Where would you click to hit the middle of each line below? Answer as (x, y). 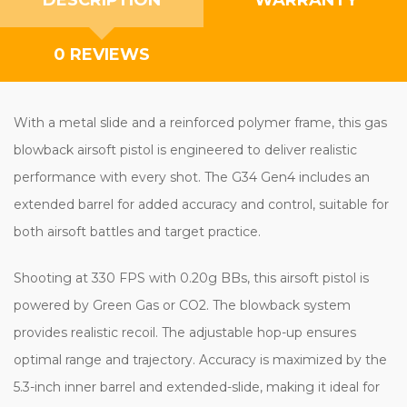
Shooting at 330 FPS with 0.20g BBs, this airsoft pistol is (191, 278)
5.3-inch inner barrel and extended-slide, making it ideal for (197, 387)
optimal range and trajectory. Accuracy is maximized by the (200, 359)
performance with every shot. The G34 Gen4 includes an (192, 177)
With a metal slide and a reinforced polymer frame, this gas (200, 122)
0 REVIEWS (102, 54)
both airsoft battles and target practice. (137, 231)
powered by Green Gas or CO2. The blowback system (182, 305)
